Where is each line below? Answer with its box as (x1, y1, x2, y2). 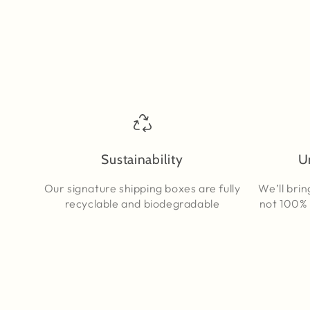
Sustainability (101, 151, 183, 168)
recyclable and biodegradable (64, 197, 220, 211)
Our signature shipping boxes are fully (44, 181, 241, 196)
